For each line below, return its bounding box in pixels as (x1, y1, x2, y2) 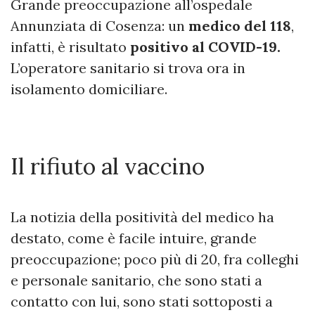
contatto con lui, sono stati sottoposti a (11, 292, 273, 310)
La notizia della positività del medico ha (11, 208, 274, 226)
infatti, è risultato (11, 38, 130, 56)
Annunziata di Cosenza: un (11, 17, 188, 34)
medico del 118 (188, 17, 291, 34)
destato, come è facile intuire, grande (11, 229, 257, 247)
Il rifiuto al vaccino (11, 152, 205, 181)
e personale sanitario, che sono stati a (11, 271, 262, 289)
